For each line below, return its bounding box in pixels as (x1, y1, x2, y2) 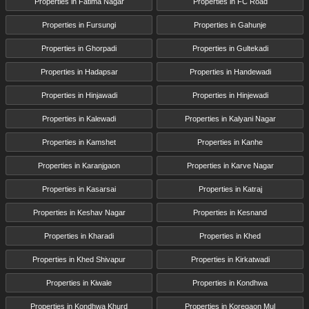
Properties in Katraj (198, 185, 262, 194)
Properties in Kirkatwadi (190, 255, 270, 264)
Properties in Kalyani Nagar (184, 114, 276, 123)
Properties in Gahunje (194, 21, 266, 30)
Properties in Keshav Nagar (32, 208, 126, 217)
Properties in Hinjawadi (41, 91, 117, 100)
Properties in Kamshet (42, 138, 116, 147)
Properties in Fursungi (42, 21, 116, 30)
